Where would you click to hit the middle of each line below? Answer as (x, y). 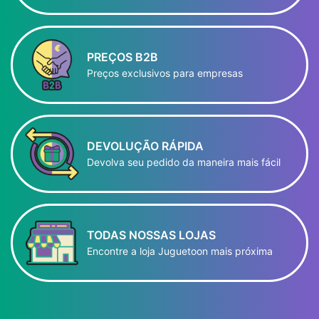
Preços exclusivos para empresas (165, 73)
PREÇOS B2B (122, 57)
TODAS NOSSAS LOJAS (151, 235)
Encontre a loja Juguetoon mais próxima (180, 251)
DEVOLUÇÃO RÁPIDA (145, 146)
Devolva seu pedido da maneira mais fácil (184, 162)
